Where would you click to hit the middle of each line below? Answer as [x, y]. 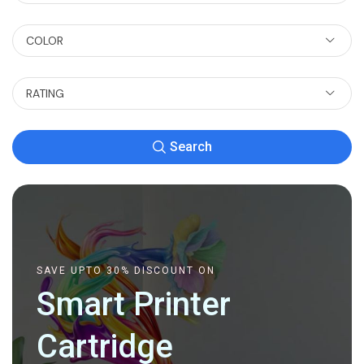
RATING [45, 94]
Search [191, 147]
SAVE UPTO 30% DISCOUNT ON [126, 271]
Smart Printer [134, 305]
